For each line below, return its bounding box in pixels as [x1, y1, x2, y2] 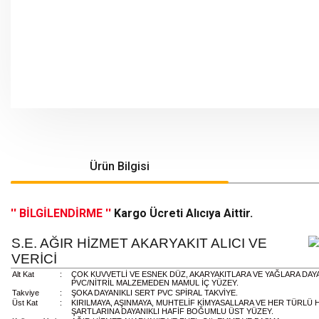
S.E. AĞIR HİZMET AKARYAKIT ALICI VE [11, 236, 267, 251]
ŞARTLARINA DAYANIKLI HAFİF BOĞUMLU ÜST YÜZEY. [71, 307, 273, 315]
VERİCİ [11, 251, 57, 266]
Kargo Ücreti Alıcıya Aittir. [114, 206, 253, 220]
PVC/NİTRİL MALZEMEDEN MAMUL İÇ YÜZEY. [71, 278, 239, 287]
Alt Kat [12, 270, 34, 278]
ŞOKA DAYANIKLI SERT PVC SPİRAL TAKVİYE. [71, 288, 238, 297]
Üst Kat [12, 298, 38, 307]
